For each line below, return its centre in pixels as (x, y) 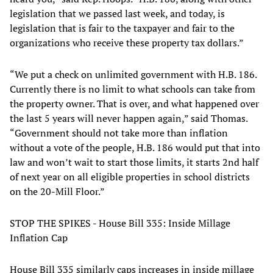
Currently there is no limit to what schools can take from (133, 89)
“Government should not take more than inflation (119, 133)
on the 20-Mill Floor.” (57, 192)
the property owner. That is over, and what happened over (134, 104)
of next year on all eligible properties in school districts (130, 177)
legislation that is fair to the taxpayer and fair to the (122, 28)
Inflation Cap (40, 238)
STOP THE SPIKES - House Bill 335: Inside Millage (120, 223)
